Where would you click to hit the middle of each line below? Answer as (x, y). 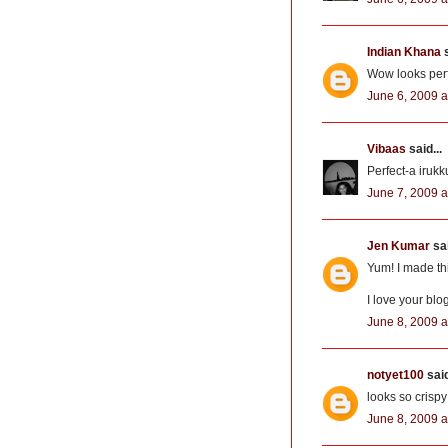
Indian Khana (404, 51)
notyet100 (395, 374)
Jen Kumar (398, 245)
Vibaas (386, 148)
